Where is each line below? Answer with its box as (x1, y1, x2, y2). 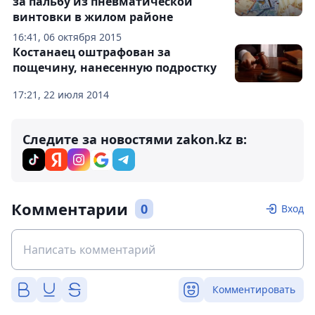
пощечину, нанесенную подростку (13, 60, 217, 76)
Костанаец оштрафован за (13, 44, 171, 60)
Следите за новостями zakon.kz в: (22, 131, 247, 148)
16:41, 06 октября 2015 (13, 30, 122, 44)
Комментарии (11, 198, 128, 220)
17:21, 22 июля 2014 (13, 88, 109, 102)
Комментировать (212, 283, 295, 297)
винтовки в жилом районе (13, 9, 173, 25)
